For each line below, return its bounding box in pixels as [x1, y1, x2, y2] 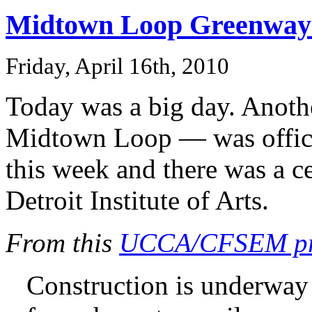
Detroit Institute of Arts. [6, 185, 269, 216]
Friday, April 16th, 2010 [6, 54, 229, 79]
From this [6, 228, 119, 258]
